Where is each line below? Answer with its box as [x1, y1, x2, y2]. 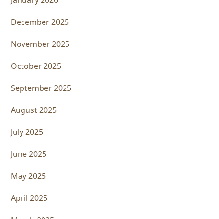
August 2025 [11, 105, 57, 116]
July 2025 [11, 127, 44, 138]
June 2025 [11, 149, 47, 160]
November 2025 [11, 39, 70, 50]
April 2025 [11, 193, 48, 204]
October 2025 [11, 61, 62, 72]
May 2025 [11, 171, 46, 182]
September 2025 [11, 83, 72, 94]
